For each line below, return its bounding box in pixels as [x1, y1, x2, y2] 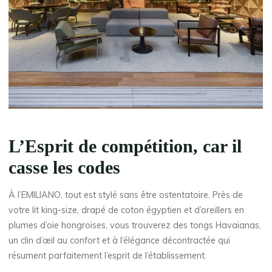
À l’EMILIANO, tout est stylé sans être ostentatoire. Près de [8, 189, 243, 200]
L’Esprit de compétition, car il [8, 137, 242, 157]
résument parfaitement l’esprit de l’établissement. [8, 250, 207, 261]
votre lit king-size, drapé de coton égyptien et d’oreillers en [8, 204, 245, 216]
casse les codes [8, 158, 121, 178]
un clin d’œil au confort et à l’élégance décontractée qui [8, 234, 231, 246]
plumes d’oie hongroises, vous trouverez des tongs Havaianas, [8, 219, 262, 231]
